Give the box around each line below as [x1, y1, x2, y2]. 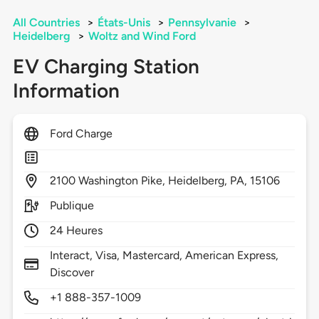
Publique [49, 199, 95, 213]
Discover [49, 266, 95, 280]
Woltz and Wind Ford [88, 29, 196, 43]
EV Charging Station [12, 54, 199, 79]
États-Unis [97, 16, 150, 30]
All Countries [12, 16, 80, 30]
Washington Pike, [78, 174, 169, 188]
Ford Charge [49, 127, 113, 141]
